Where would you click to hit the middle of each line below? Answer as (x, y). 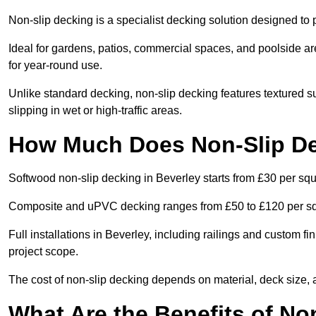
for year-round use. (55, 66)
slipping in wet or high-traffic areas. (97, 111)
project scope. (43, 252)
